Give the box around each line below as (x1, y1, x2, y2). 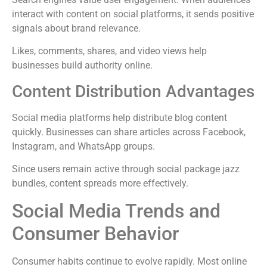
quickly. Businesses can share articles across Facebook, (12, 126, 246, 138)
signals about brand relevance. (12, 23, 141, 35)
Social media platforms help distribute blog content (12, 111, 227, 123)
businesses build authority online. (12, 60, 153, 72)
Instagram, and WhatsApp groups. (12, 140, 155, 152)
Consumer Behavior (12, 222, 179, 245)
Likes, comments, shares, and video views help (12, 45, 207, 57)
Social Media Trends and (12, 199, 221, 222)
